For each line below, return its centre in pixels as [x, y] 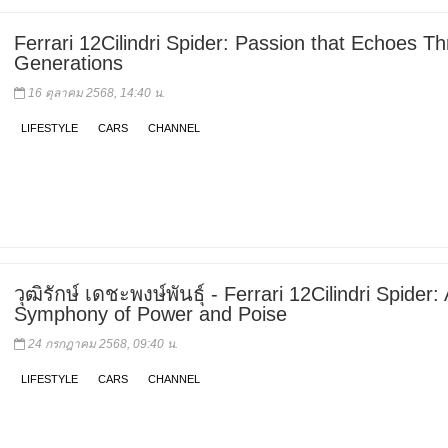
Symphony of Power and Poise [151, 313]
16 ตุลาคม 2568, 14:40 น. [95, 93]
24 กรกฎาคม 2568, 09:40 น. [102, 343]
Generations [69, 63]
